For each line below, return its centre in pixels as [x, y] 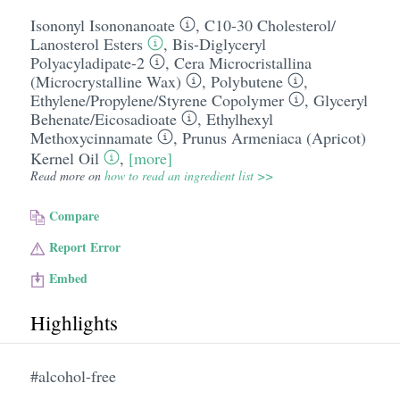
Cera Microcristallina [242, 62]
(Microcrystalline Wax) [105, 81]
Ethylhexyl [239, 119]
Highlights [74, 322]
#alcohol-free [73, 376]
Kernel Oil [64, 158]
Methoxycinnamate [91, 137]
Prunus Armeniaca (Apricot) [274, 137]
